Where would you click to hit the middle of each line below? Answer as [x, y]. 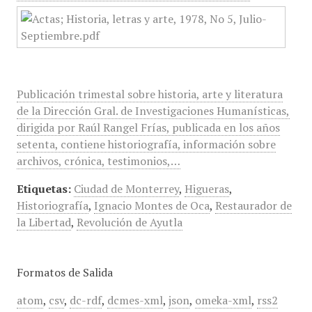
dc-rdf [85, 300]
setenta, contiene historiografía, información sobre [146, 144]
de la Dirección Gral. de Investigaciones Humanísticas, [153, 111]
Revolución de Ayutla [129, 222]
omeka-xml [223, 300]
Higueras [206, 189]
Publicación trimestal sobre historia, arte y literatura [149, 94]
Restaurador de [253, 205]
